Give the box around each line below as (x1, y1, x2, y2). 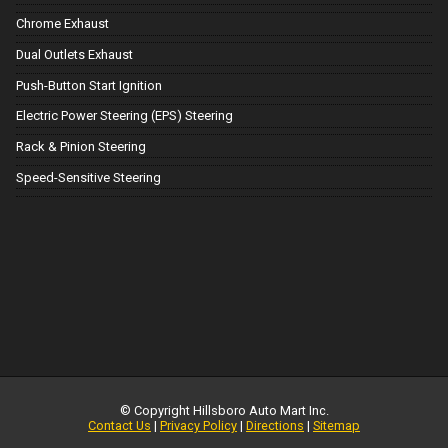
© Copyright (119, 402, 193, 418)
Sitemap (313, 417, 360, 433)
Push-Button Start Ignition (16, 77, 162, 93)
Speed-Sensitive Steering (16, 169, 161, 185)
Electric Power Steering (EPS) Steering (16, 108, 233, 124)
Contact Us (88, 417, 151, 433)
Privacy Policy (160, 417, 237, 433)
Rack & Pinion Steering (16, 138, 146, 154)
